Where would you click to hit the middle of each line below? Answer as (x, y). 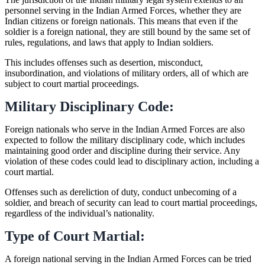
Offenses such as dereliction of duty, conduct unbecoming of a (121, 192)
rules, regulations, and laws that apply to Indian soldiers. (109, 42)
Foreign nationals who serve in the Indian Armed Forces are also (125, 129)
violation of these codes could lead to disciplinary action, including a (132, 161)
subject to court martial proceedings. (72, 83)
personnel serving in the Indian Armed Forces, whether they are (123, 10)
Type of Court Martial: (75, 236)
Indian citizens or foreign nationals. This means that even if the (121, 21)
